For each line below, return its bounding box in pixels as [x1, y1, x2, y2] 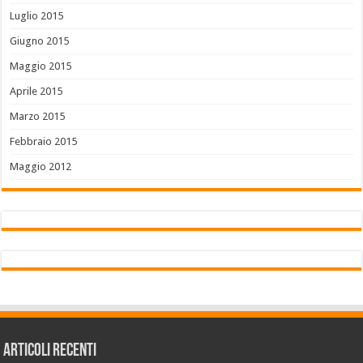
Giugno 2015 [10, 35, 70, 48]
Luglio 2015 [10, 10, 64, 23]
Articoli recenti [3, 342, 97, 361]
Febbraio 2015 [10, 135, 78, 148]
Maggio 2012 [10, 160, 72, 173]
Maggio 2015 [10, 60, 72, 73]
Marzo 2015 [10, 110, 66, 123]
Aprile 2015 [10, 85, 63, 98]
